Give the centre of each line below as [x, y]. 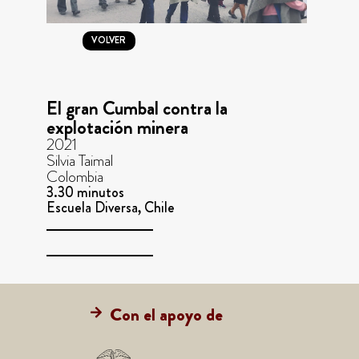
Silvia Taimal [79, 161]
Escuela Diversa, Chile [110, 208]
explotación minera [117, 128]
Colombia [75, 177]
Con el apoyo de [167, 315]
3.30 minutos [85, 193]
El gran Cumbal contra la [137, 109]
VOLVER [109, 40]
